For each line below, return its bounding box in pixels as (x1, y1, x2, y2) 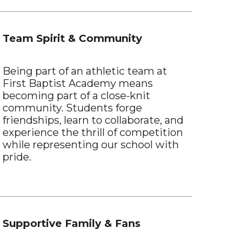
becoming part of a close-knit (3, 89, 151, 102)
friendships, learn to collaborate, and (3, 114, 184, 127)
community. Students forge (3, 102, 143, 114)
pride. (3, 151, 32, 164)
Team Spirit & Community (3, 32, 143, 45)
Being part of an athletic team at (3, 65, 168, 78)
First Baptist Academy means (3, 77, 153, 90)
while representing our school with (3, 139, 179, 151)
